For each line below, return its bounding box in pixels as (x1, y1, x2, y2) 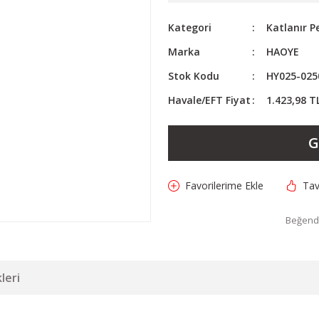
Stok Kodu (168, 69, 219, 83)
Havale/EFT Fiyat (168, 93, 251, 107)
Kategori (168, 21, 211, 34)
